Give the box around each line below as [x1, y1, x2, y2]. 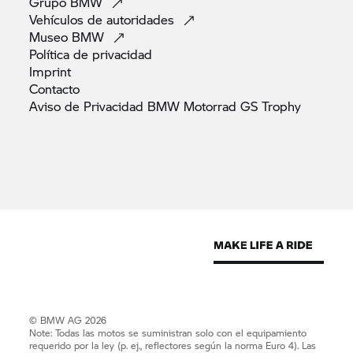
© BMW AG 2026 [29, 314, 107, 328]
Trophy [262, 97, 302, 116]
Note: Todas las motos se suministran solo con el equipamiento [29, 326, 307, 340]
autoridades [106, 10, 179, 29]
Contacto [29, 80, 80, 98]
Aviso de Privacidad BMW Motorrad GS [29, 97, 262, 116]
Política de [29, 45, 93, 64]
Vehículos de [29, 10, 107, 29]
